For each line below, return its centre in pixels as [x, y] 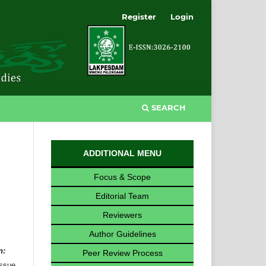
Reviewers [122, 215]
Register [139, 16]
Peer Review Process [122, 253]
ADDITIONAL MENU [122, 153]
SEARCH [167, 107]
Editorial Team [122, 196]
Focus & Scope [122, 177]
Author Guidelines [122, 234]
